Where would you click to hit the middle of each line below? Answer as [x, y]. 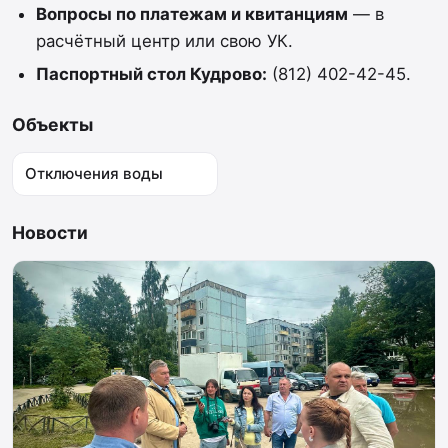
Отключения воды [94, 173]
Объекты [52, 124]
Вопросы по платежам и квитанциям [191, 13]
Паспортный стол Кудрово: [151, 73]
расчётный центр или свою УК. [164, 40]
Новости [50, 232]
